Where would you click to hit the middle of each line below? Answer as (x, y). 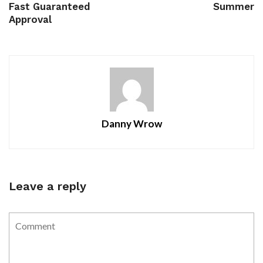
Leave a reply (48, 186)
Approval (30, 20)
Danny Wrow (131, 124)
